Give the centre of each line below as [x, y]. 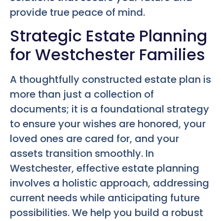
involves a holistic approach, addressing [110, 183]
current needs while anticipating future [105, 198]
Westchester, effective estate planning [105, 168]
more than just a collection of [82, 94]
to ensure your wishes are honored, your [108, 124]
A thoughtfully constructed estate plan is [110, 80]
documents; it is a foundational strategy [110, 109]
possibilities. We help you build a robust [107, 213]
